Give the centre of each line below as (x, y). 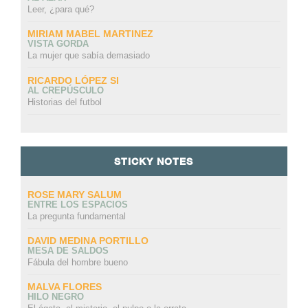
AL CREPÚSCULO (65, 90)
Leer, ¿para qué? (60, 10)
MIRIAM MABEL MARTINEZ (90, 34)
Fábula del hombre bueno (77, 263)
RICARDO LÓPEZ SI (73, 80)
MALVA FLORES (64, 287)
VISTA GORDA (58, 44)
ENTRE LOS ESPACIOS (77, 204)
